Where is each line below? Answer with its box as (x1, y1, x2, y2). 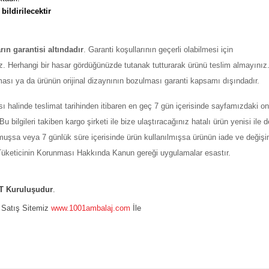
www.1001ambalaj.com (51, 204, 130, 213)
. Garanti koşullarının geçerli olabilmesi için (83, 45, 233, 54)
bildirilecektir (2, 7, 51, 16)
